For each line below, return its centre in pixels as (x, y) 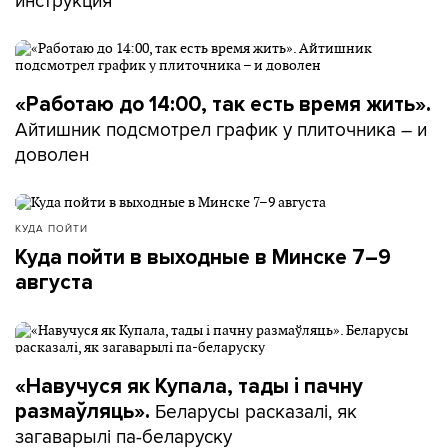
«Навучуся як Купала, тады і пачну (189, 386)
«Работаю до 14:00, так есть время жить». (223, 104)
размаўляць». (85, 411)
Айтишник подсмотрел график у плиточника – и (221, 128)
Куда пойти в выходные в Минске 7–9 (203, 257)
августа (54, 282)
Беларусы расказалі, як (256, 410)
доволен (52, 153)
